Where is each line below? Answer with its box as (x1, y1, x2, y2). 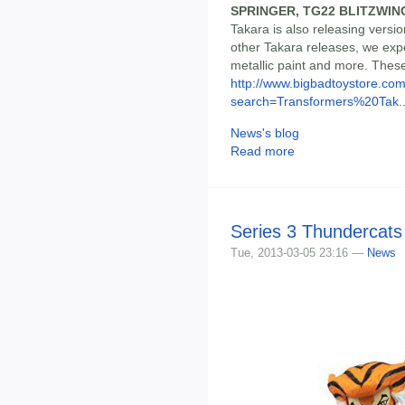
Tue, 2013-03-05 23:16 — (231, 245, 367, 259)
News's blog (231, 125, 299, 140)
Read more (231, 143, 295, 158)
